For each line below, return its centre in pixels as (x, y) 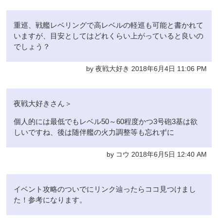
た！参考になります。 (50, 200)
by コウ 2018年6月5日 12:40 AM (156, 155)
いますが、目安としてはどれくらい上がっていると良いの (109, 36)
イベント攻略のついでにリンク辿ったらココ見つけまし (105, 189)
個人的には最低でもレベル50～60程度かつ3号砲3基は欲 (106, 122)
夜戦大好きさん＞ (43, 104)
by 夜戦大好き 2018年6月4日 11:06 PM (146, 69)
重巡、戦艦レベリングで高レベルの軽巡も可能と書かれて (109, 25)
